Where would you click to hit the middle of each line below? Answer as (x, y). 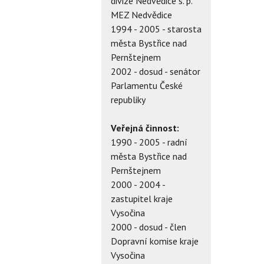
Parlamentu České (147, 85)
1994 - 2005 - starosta (156, 29)
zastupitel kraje (142, 198)
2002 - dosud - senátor (156, 71)
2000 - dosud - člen (148, 227)
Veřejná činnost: (145, 128)
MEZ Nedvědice (141, 14)
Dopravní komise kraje (155, 241)
